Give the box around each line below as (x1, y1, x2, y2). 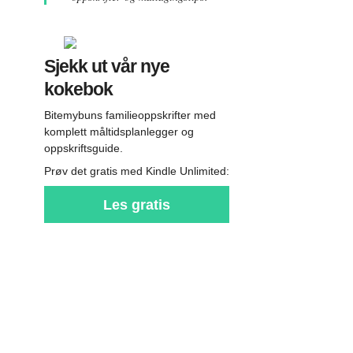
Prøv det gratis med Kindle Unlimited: (43, 165, 229, 177)
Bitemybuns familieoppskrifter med (43, 109, 216, 121)
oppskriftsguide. (43, 142, 123, 154)
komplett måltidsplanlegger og (43, 125, 194, 138)
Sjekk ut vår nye (43, 56, 169, 76)
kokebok (43, 79, 113, 99)
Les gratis (102, 196, 170, 213)
